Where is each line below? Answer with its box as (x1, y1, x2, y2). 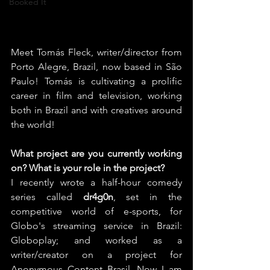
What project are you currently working (11, 147, 182, 159)
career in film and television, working (11, 89, 182, 101)
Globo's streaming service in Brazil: (11, 219, 182, 231)
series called (11, 190, 83, 202)
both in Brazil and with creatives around (11, 104, 182, 116)
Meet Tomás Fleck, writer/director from (11, 46, 182, 58)
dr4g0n (83, 190, 113, 202)
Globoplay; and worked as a (11, 234, 182, 246)
